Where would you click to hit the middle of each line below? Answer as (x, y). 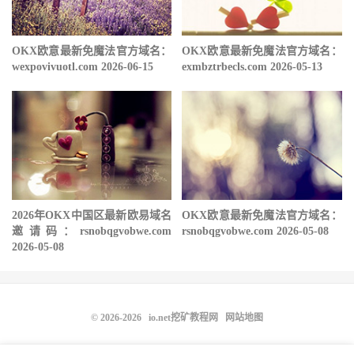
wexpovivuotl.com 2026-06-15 (83, 66)
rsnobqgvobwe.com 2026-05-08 (256, 231)
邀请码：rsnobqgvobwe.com (92, 231)
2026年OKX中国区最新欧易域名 (92, 215)
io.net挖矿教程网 (183, 317)
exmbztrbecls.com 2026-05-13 (252, 66)
